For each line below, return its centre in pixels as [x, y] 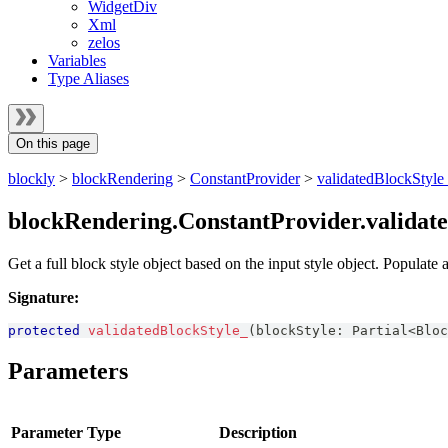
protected [44, 330]
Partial [380, 330]
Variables [77, 60]
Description [258, 432]
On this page [53, 143]
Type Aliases [88, 78]
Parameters [68, 370]
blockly [31, 178]
